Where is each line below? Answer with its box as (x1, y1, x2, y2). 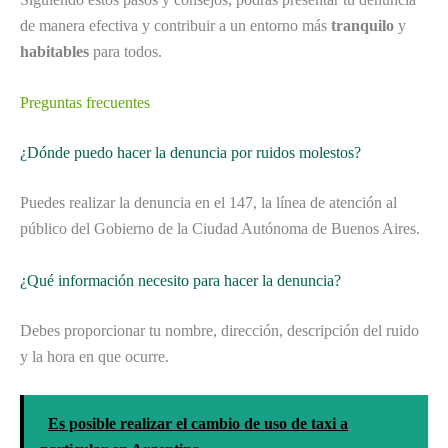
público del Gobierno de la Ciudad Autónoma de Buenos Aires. (20, 220, 420, 238)
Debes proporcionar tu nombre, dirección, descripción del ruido (20, 321, 419, 339)
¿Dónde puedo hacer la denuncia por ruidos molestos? (20, 144, 361, 162)
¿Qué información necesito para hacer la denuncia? (20, 271, 341, 289)
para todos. (89, 42, 162, 60)
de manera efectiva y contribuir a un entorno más (20, 16, 331, 34)
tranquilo (331, 16, 394, 34)
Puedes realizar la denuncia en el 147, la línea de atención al (20, 194, 397, 212)
